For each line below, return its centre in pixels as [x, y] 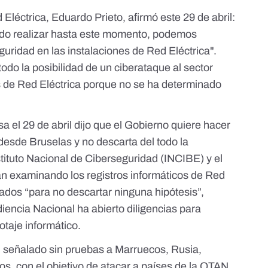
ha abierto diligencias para [138, 209]
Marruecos [141, 250]
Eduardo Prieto [87, 18]
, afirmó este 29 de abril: [179, 18]
